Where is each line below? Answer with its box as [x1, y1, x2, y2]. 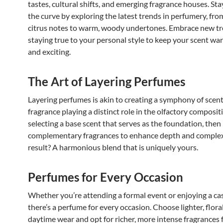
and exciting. [28, 47, 71, 57]
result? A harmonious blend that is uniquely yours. [28, 142, 198, 152]
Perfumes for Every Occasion [28, 170, 183, 185]
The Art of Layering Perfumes [28, 74, 185, 89]
